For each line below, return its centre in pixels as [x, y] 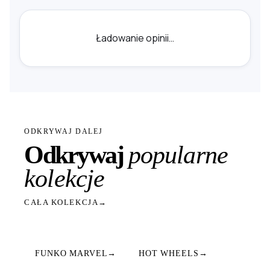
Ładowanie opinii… [135, 38]
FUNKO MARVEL [71, 254]
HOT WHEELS [169, 254]
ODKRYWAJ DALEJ [64, 132]
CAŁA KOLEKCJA [61, 202]
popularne [178, 155]
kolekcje [64, 179]
